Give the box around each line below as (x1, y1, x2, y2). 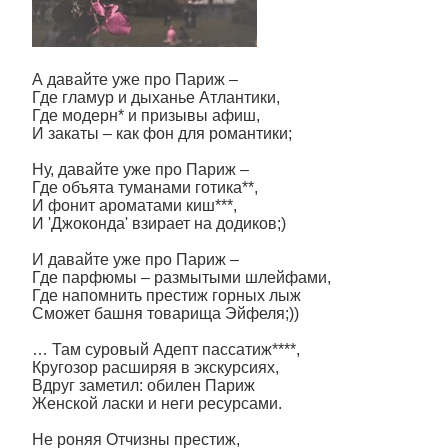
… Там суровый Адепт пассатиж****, (32, 341, 300, 358)
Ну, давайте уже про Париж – (32, 161, 249, 178)
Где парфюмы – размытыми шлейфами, (32, 269, 331, 286)
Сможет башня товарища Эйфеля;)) (32, 305, 299, 322)
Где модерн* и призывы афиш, (32, 107, 260, 124)
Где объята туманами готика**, (32, 179, 258, 196)
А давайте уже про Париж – (32, 71, 238, 88)
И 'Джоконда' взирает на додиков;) (32, 215, 286, 232)
